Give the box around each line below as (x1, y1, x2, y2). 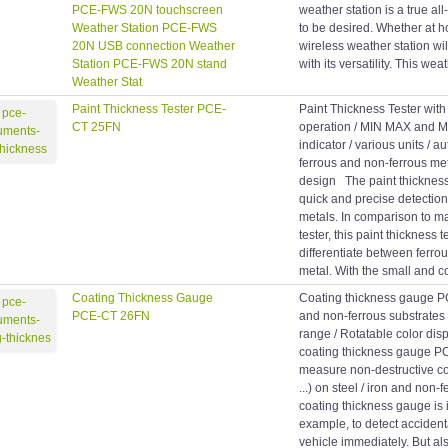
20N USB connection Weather (72, 39, 235, 54)
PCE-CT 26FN (72, 309, 150, 324)
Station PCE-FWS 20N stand (72, 57, 227, 72)
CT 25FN (72, 120, 121, 135)
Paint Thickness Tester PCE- (72, 102, 226, 117)
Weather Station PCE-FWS (72, 21, 217, 36)
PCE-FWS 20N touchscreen (72, 3, 223, 18)
